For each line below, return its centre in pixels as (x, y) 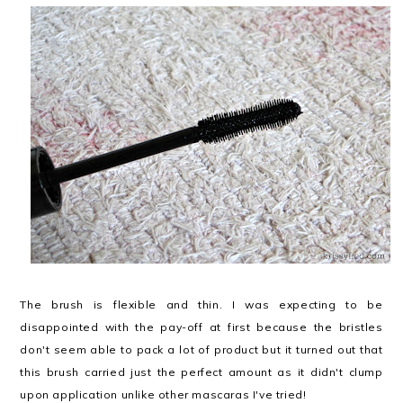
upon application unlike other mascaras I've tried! (163, 394)
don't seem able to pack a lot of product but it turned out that (201, 349)
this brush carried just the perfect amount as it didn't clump (201, 372)
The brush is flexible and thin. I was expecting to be (201, 304)
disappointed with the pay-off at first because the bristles (201, 327)
